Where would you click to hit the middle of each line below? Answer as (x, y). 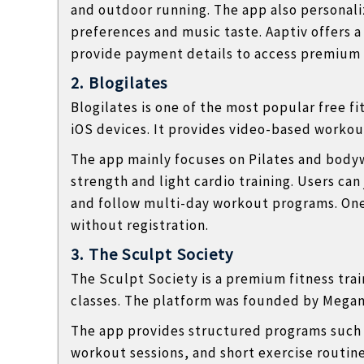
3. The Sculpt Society (152, 253)
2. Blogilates (119, 82)
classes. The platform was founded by (197, 300)
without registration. (140, 225)
